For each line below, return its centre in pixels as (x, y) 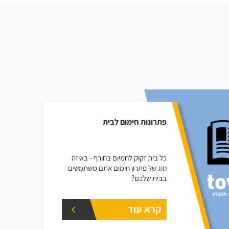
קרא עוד (144, 209)
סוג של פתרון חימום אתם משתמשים (117, 168)
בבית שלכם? (149, 178)
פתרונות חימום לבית (134, 122)
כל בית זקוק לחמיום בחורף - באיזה (119, 158)
